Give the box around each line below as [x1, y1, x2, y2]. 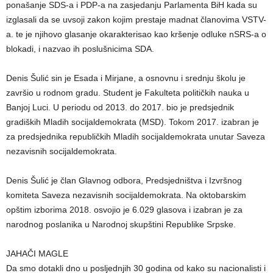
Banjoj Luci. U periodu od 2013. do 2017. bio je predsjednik [6, 102, 234, 112]
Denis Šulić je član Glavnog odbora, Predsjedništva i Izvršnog [6, 175, 242, 185]
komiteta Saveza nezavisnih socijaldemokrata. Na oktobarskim [6, 190, 246, 200]
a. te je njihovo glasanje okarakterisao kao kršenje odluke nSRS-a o [6, 29, 266, 39]
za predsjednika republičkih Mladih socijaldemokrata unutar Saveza [6, 131, 265, 141]
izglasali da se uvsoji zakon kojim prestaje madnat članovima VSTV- [6, 14, 266, 24]
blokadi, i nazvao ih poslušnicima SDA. [6, 43, 154, 54]
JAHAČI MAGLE [6, 248, 68, 258]
